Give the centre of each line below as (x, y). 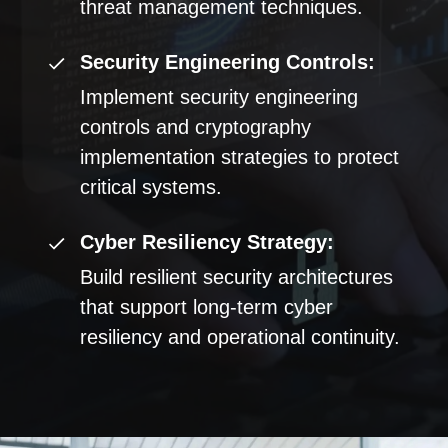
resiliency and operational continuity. (240, 337)
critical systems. (151, 187)
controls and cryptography (196, 127)
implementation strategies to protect (240, 157)
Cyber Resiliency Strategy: (207, 242)
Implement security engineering (219, 97)
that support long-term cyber (207, 307)
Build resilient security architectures (237, 277)
